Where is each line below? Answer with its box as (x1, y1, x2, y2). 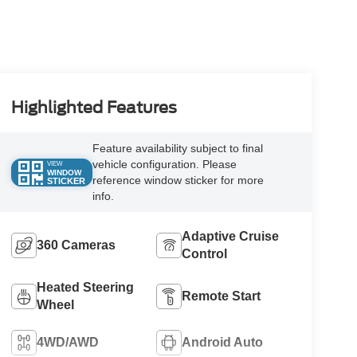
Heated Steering (36, 280, 134, 295)
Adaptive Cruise (182, 229, 280, 244)
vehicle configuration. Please (92, 158, 237, 171)
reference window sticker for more (92, 174, 264, 187)
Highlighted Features (10, 98, 177, 118)
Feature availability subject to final (92, 142, 263, 155)
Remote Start (182, 289, 261, 304)
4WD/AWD (36, 335, 99, 350)
